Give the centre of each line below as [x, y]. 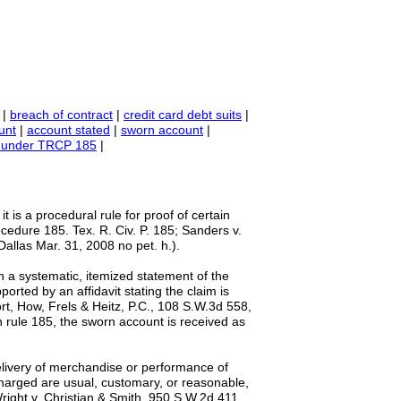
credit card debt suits [183, 115]
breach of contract [61, 115]
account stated [68, 130]
